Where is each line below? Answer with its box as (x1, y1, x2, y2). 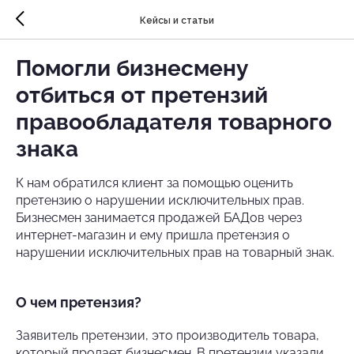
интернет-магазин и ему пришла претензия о (16, 228, 290, 243)
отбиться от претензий (16, 82, 268, 108)
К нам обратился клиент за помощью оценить (16, 175, 293, 190)
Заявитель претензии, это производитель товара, (16, 328, 319, 343)
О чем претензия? (16, 294, 141, 311)
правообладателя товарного (16, 109, 332, 135)
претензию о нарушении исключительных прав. (16, 193, 304, 208)
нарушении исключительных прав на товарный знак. (16, 245, 334, 260)
